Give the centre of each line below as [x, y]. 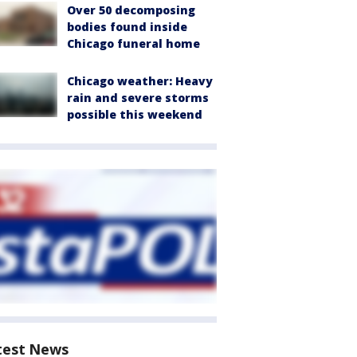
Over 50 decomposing [131, 10]
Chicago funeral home [133, 43]
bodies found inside [127, 27]
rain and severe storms [138, 98]
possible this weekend [135, 114]
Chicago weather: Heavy [140, 81]
